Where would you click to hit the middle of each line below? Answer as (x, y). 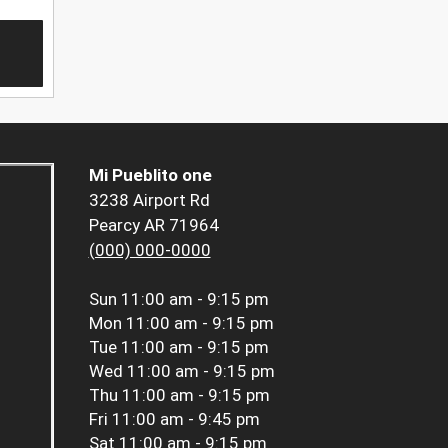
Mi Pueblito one (150, 174)
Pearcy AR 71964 (153, 224)
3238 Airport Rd (149, 199)
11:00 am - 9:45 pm (185, 418)
